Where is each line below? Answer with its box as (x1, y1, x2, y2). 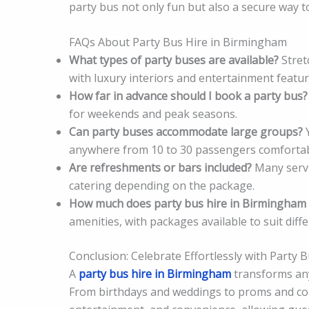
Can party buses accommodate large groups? (69, 124, 303, 140)
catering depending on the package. (69, 178, 255, 194)
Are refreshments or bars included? (69, 160, 252, 176)
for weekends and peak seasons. (69, 106, 237, 122)
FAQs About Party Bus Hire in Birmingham (69, 34, 287, 50)
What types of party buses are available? (69, 52, 279, 68)
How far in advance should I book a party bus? (69, 88, 308, 104)
